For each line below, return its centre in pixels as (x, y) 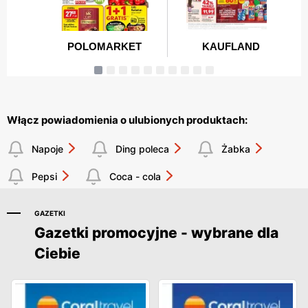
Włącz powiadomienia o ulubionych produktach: (127, 120)
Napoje (47, 149)
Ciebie (57, 253)
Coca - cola (135, 177)
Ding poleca (142, 149)
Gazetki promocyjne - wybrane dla (156, 232)
